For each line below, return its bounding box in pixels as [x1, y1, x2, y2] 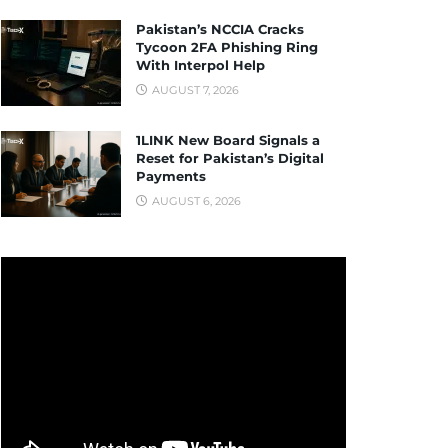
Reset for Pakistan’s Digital [136, 149, 324, 166]
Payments [136, 167, 206, 184]
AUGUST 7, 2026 [149, 83, 239, 98]
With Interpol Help [136, 57, 265, 74]
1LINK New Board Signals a [136, 131, 320, 148]
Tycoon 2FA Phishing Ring [136, 39, 318, 56]
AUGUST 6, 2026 [149, 193, 241, 208]
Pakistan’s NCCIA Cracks [136, 21, 304, 38]
